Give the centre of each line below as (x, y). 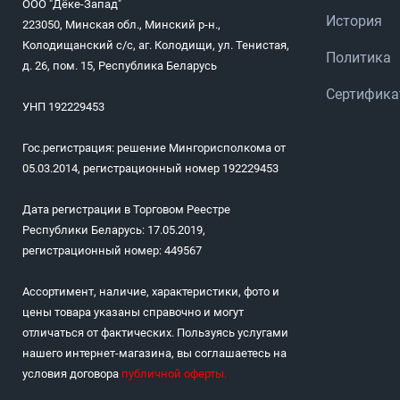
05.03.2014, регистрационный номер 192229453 (150, 169)
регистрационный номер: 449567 (112, 251)
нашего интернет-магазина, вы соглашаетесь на (154, 354)
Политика (358, 57)
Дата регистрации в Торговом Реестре (126, 210)
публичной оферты (173, 374)
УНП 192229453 (63, 107)
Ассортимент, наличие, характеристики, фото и (151, 292)
